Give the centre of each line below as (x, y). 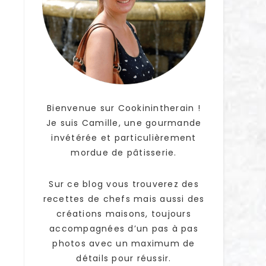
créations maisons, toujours (124, 214)
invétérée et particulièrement (124, 138)
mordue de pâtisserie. (124, 153)
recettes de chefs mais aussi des (124, 199)
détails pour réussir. (124, 258)
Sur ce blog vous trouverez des (124, 184)
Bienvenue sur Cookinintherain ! (124, 108)
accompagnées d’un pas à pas (124, 229)
